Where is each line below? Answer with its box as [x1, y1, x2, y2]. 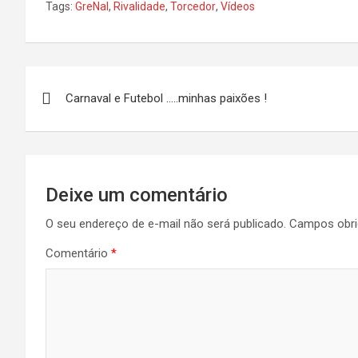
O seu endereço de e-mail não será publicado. [46, 217, 286, 231]
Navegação [25, 66, 152, 97]
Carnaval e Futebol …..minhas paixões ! [66, 91, 267, 105]
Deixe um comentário [46, 184, 228, 206]
